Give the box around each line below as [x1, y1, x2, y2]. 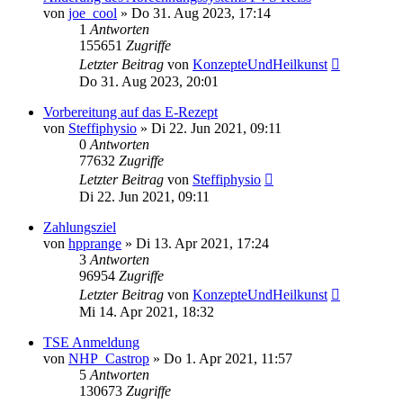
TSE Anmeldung [43, 334, 139, 350]
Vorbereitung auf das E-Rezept [43, 103, 218, 120]
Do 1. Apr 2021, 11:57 [164, 350, 292, 366]
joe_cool [68, 4, 117, 21]
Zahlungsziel [43, 219, 116, 235]
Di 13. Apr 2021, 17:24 [136, 235, 269, 251]
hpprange [68, 235, 121, 251]
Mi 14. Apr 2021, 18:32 [79, 303, 214, 319]
